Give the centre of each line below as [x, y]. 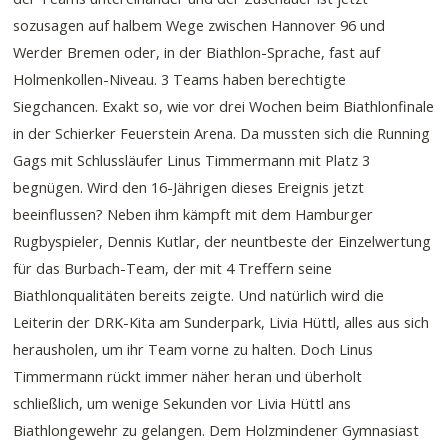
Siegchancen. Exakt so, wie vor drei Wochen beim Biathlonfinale [224, 105]
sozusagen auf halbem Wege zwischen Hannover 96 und [199, 24]
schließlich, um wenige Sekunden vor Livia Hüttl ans [182, 402]
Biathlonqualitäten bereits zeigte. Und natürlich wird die [199, 294]
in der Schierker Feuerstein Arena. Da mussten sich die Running [222, 132]
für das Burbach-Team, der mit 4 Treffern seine [173, 267]
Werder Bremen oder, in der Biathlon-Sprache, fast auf [197, 51]
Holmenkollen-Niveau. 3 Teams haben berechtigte [180, 78]
